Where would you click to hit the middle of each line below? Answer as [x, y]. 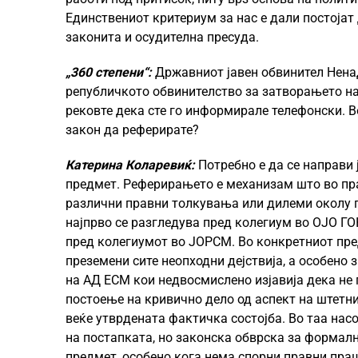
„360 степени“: [109, 72]
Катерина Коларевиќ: [130, 165]
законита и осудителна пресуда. [162, 37]
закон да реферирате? [132, 130]
